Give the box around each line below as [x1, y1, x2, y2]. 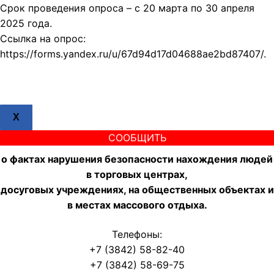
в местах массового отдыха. [67, 199, 207, 212]
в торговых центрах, [86, 168, 188, 181]
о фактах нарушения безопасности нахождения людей [1, 153, 273, 166]
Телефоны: [112, 228, 162, 240]
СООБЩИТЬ [108, 131, 166, 144]
